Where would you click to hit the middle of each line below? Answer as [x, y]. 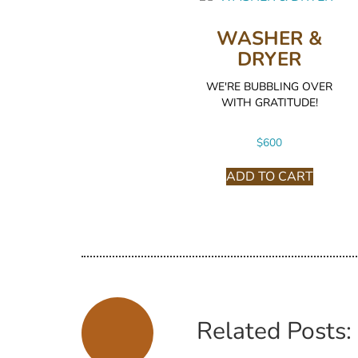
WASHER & [270, 38]
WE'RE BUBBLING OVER [270, 86]
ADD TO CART [269, 177]
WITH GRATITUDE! [269, 102]
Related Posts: [274, 332]
